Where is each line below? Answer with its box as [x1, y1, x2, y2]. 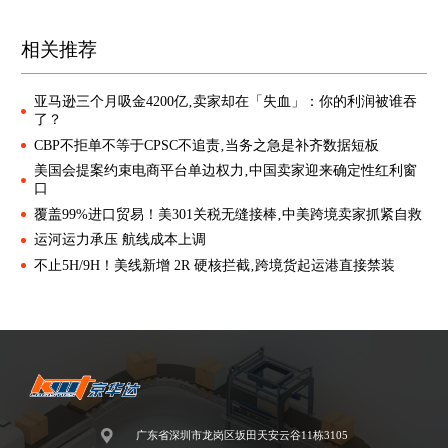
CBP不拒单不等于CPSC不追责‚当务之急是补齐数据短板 [34, 137, 380, 153]
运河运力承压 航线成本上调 [34, 232, 207, 248]
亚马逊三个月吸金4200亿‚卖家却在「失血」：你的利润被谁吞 [33, 94, 417, 110]
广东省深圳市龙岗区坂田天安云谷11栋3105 [135, 429, 348, 442]
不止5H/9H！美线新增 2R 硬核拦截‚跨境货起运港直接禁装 [34, 257, 396, 273]
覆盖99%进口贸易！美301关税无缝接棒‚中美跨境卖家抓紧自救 [34, 206, 423, 222]
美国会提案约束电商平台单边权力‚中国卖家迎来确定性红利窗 [34, 163, 418, 179]
